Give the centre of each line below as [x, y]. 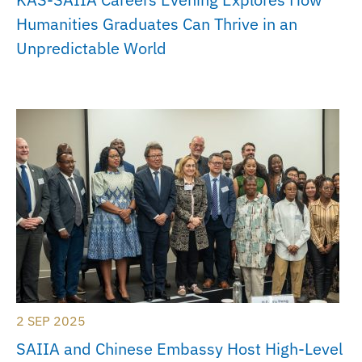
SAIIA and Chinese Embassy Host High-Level [179, 349]
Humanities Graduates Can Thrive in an [157, 24]
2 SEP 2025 [51, 321]
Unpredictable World [91, 48]
